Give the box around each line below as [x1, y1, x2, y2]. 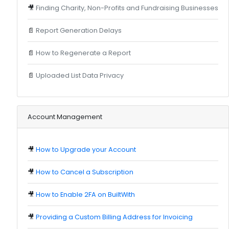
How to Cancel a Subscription [36, 167, 133, 176]
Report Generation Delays [36, 26, 122, 35]
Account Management [28, 112, 102, 121]
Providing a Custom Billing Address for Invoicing [36, 212, 193, 221]
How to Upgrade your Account [36, 145, 136, 154]
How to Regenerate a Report [36, 48, 131, 57]
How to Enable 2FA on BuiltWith [36, 190, 135, 199]
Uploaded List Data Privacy [36, 71, 124, 80]
